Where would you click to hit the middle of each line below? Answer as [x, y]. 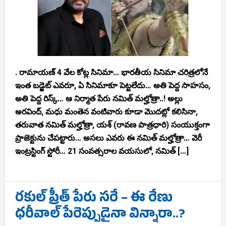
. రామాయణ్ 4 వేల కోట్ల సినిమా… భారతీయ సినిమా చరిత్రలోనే [111, 72]
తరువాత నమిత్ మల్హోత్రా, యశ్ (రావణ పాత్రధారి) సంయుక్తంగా [112, 125]
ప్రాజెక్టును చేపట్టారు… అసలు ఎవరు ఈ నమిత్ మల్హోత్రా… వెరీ [108, 138]
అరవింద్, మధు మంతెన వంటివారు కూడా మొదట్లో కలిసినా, [106, 112]
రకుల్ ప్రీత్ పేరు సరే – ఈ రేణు [94, 200]
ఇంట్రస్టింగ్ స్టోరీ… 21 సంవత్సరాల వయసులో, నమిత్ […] [102, 151]
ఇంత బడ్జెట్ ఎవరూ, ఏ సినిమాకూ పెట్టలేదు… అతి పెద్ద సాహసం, [112, 86]
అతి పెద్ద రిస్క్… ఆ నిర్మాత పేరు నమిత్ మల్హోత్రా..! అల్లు [99, 99]
